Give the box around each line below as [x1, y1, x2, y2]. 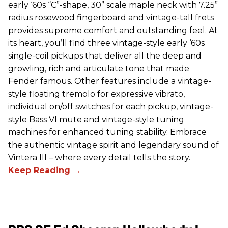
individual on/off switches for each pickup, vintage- [8, 102, 213, 112]
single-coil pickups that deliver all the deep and [8, 51, 202, 61]
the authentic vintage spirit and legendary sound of [8, 140, 219, 150]
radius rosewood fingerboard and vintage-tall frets [8, 13, 214, 23]
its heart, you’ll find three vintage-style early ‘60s [8, 38, 205, 48]
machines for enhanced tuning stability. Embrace [8, 127, 207, 137]
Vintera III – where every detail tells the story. [8, 153, 190, 163]
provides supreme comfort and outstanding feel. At [8, 25, 218, 36]
